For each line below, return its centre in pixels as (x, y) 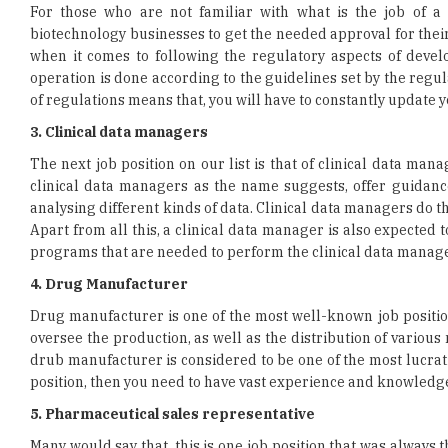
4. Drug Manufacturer (109, 224)
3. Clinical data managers (119, 72)
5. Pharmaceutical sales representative (172, 354)
